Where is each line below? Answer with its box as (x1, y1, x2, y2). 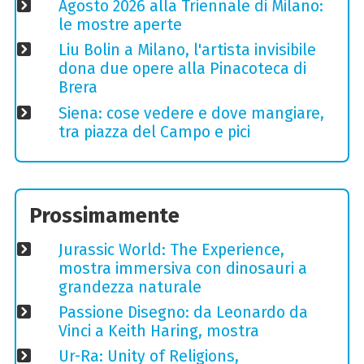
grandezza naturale (58, 277, 201, 297)
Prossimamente (29, 203, 180, 229)
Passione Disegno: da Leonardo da (58, 302, 308, 322)
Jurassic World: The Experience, (58, 240, 284, 259)
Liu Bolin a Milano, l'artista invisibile (58, 41, 316, 60)
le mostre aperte (58, 15, 182, 35)
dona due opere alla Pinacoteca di (58, 59, 306, 79)
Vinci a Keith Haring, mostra (58, 321, 259, 340)
